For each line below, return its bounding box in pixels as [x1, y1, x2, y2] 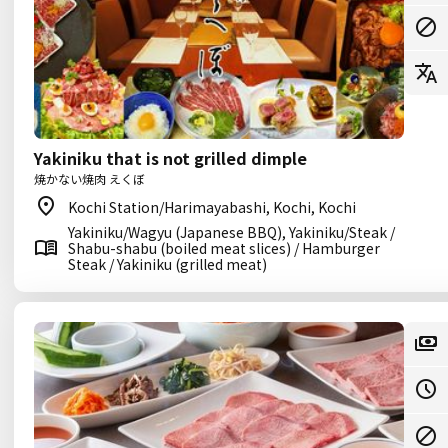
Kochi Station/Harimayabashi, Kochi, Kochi [68, 197, 356, 217]
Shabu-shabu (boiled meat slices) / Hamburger [68, 238, 380, 258]
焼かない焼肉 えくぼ [34, 170, 145, 187]
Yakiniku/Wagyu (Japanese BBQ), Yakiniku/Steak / [68, 222, 395, 242]
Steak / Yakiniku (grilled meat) [68, 254, 267, 274]
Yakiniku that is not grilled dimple [34, 146, 307, 170]
